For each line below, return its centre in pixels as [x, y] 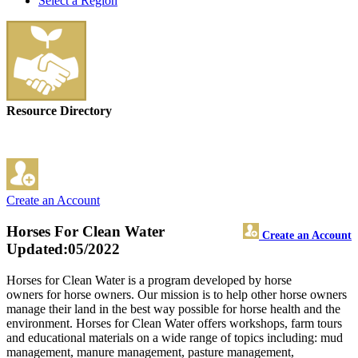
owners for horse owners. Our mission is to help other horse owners [177, 294]
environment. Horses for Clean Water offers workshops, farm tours [174, 323]
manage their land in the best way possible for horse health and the [173, 308]
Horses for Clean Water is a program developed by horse [149, 280]
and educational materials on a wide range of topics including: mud [175, 337]
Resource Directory [59, 111]
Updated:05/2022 [63, 249]
